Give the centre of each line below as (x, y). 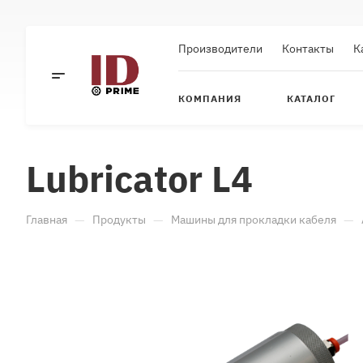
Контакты (308, 48)
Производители (221, 48)
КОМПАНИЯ (210, 98)
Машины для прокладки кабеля (254, 220)
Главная (47, 220)
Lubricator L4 (139, 178)
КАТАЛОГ (311, 98)
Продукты (119, 220)
